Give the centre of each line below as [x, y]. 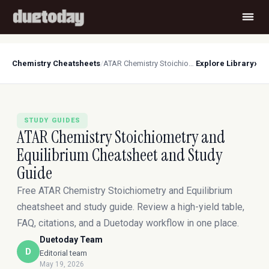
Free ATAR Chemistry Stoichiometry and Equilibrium [125, 191]
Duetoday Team [71, 240]
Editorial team [63, 253]
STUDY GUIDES [53, 120]
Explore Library [225, 63]
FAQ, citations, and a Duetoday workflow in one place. [128, 223]
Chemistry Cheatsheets [56, 63]
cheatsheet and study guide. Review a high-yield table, [131, 207]
